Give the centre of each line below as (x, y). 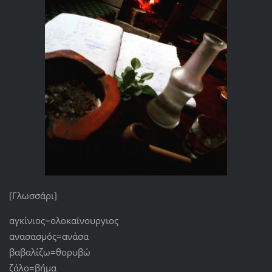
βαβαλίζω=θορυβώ (49, 252)
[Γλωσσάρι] (33, 196)
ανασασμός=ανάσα (49, 236)
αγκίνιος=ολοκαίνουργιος (63, 221)
